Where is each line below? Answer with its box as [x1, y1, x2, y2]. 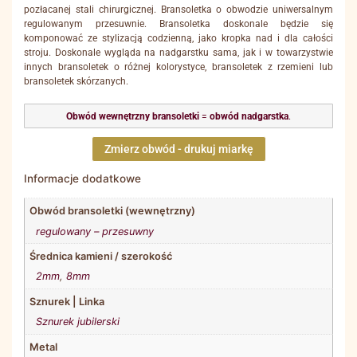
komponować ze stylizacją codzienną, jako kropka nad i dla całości [24, 32, 333, 44]
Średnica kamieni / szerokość [29, 250, 173, 263]
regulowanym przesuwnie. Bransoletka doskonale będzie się [24, 18, 333, 29]
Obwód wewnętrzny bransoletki [66, 111, 199, 123]
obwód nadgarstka [210, 111, 288, 123]
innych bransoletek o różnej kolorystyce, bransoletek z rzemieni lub [24, 61, 333, 73]
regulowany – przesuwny [35, 225, 154, 237]
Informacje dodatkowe [24, 172, 141, 186]
